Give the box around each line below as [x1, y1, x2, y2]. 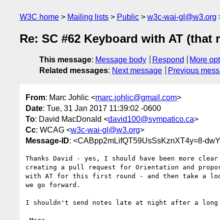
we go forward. [26, 181, 81, 189]
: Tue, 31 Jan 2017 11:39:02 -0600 [43, 104, 161, 112]
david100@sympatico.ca [108, 114, 194, 123]
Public [117, 13, 139, 21]
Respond [152, 55, 184, 64]
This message [39, 55, 91, 64]
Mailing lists [67, 13, 109, 21]
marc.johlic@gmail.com [95, 93, 177, 102]
